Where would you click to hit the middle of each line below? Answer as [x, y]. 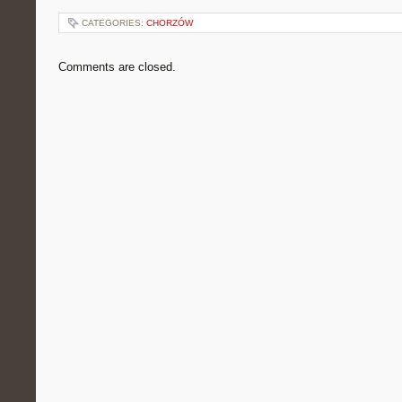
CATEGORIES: [114, 23]
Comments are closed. [117, 67]
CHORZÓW [170, 23]
